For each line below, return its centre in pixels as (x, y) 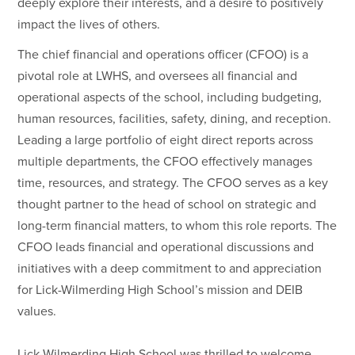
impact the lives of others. (89, 25)
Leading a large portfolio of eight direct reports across (166, 141)
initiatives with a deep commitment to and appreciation (170, 269)
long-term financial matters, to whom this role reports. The (177, 226)
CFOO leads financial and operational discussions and (166, 248)
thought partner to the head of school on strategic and (167, 205)
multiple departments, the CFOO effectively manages (165, 162)
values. (37, 312)
